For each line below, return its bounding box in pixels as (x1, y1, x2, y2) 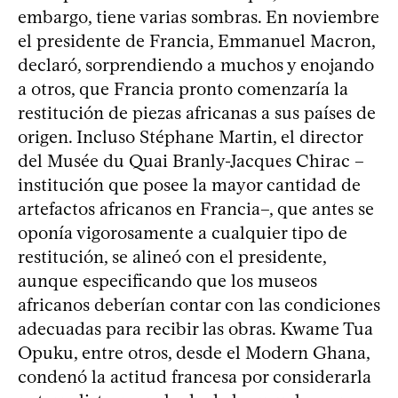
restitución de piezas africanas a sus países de (18, 101, 376, 123)
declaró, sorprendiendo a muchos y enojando (18, 53, 374, 76)
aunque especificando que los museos (18, 269, 317, 291)
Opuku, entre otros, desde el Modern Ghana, (18, 341, 370, 363)
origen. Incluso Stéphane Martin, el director (18, 125, 362, 147)
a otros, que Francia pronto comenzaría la (18, 77, 348, 99)
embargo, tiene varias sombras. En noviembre (18, 5, 379, 28)
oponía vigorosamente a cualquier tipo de (18, 221, 347, 243)
